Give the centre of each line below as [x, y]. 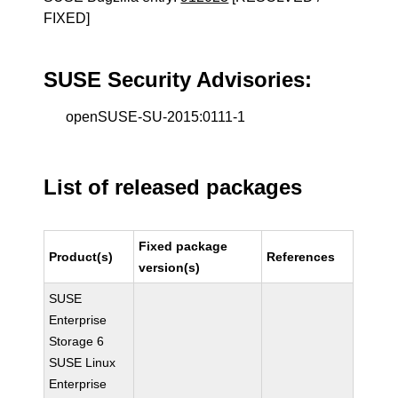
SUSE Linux [83, 362]
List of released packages [173, 187]
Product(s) [81, 257]
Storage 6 [77, 341]
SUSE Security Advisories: [178, 80]
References [301, 257]
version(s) [170, 267]
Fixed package [183, 246]
